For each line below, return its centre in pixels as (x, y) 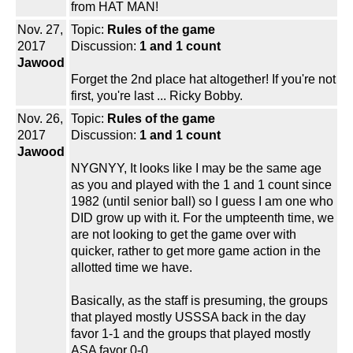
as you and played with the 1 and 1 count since (201, 185)
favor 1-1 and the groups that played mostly (191, 334)
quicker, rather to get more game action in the (196, 251)
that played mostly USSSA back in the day (188, 318)
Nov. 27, (40, 30)
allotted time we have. (132, 268)
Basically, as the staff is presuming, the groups (199, 301)
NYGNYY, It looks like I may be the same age (196, 169)
